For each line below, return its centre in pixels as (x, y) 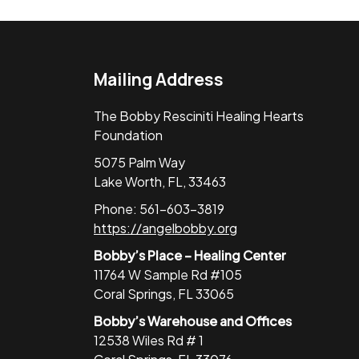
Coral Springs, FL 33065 (164, 293)
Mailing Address (159, 79)
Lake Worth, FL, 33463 (160, 181)
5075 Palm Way (139, 162)
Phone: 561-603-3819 (159, 208)
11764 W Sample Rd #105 (168, 274)
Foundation (128, 135)
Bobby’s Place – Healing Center (190, 255)
